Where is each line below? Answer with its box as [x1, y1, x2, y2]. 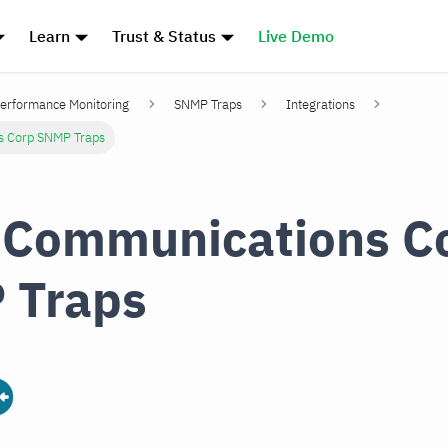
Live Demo [257, 26, 334, 46]
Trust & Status [112, 26, 217, 46]
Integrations [286, 96, 356, 114]
